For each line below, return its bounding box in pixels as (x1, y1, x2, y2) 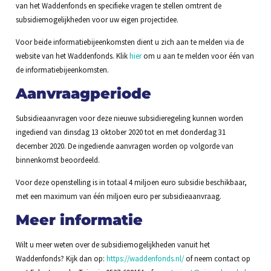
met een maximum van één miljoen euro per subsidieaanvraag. (15, 191, 221, 201)
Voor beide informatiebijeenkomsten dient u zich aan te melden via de (15, 37, 244, 47)
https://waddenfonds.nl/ (106, 253, 184, 263)
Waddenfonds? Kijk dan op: (15, 253, 106, 263)
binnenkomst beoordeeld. (15, 154, 100, 165)
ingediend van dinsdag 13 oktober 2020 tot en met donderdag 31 (15, 126, 226, 137)
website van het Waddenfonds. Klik (15, 51, 129, 61)
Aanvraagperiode (15, 84, 151, 102)
